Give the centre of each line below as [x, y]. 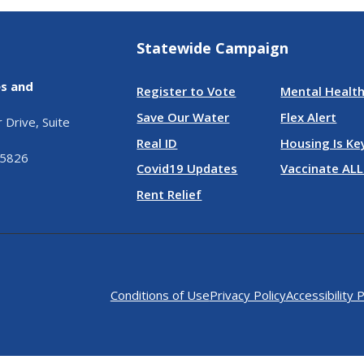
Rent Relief [169, 195]
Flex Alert [309, 117]
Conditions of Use [160, 295]
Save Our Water [183, 117]
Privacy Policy [247, 295]
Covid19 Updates [187, 169]
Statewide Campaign [213, 48]
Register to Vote [186, 91]
